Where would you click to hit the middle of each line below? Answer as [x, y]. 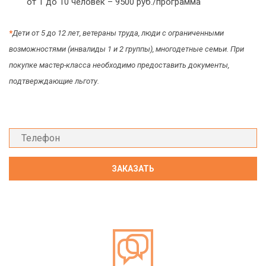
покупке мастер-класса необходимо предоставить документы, [119, 65]
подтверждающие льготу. [54, 81]
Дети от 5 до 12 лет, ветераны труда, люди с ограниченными [118, 33]
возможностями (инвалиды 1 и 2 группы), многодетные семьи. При [126, 49]
